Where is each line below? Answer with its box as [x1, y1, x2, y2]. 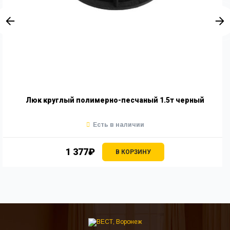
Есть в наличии [92, 121, 144, 128]
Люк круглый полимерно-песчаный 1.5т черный [26, 95, 204, 104]
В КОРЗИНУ [116, 148, 151, 156]
